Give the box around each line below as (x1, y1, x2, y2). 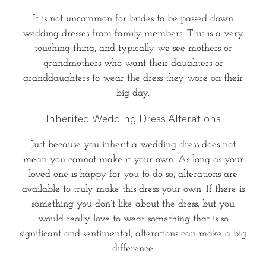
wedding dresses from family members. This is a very (23, 28, 243, 39)
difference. (112, 243, 154, 254)
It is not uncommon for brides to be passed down (33, 14, 233, 24)
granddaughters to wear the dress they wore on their (23, 73, 243, 84)
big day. (116, 88, 150, 99)
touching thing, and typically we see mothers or (34, 43, 232, 54)
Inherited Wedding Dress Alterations (45, 114, 221, 125)
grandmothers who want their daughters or (43, 58, 223, 69)
